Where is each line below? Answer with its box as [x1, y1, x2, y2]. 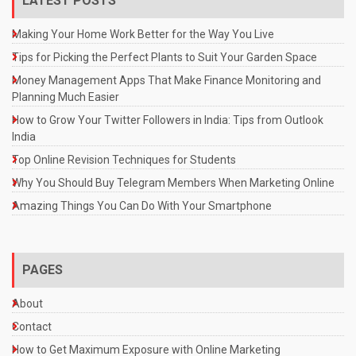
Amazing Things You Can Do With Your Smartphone [12, 199, 272, 212]
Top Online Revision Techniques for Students [12, 153, 236, 166]
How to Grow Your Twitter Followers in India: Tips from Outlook [12, 113, 323, 126]
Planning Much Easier [12, 90, 119, 103]
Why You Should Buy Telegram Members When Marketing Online [12, 176, 335, 189]
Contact [12, 319, 52, 333]
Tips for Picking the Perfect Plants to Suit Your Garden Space [12, 50, 317, 64]
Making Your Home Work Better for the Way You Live [12, 27, 274, 41]
